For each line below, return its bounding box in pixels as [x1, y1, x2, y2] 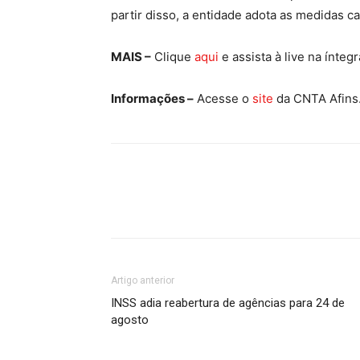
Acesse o [194, 90, 252, 106]
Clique [151, 48, 194, 64]
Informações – [111, 90, 194, 106]
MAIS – [111, 48, 151, 64]
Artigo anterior [111, 274, 174, 286]
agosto [111, 312, 149, 327]
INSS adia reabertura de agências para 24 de [111, 295, 345, 310]
